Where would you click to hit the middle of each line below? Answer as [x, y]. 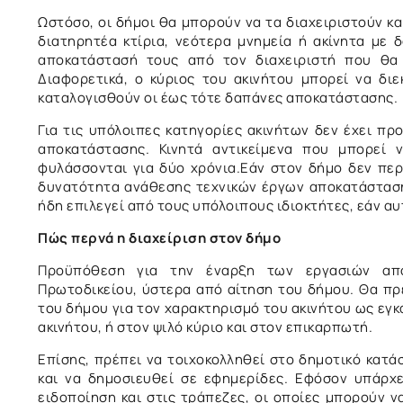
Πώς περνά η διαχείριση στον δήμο [159, 237]
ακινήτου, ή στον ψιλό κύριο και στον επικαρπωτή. [205, 327]
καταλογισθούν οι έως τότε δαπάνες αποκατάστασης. [218, 97]
